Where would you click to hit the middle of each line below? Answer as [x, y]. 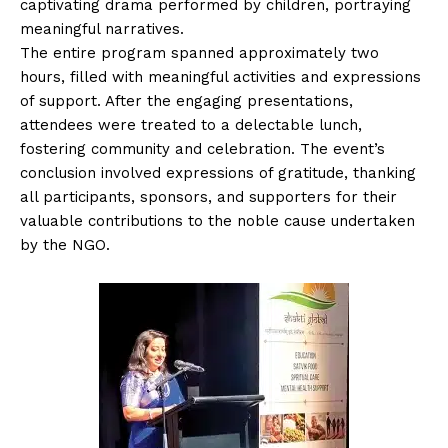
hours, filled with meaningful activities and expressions [220, 76]
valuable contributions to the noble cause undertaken [217, 220]
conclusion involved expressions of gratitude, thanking [218, 172]
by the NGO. [65, 244]
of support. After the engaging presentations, [186, 100]
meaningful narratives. [102, 28]
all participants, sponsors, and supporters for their [208, 196]
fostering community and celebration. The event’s [202, 148]
